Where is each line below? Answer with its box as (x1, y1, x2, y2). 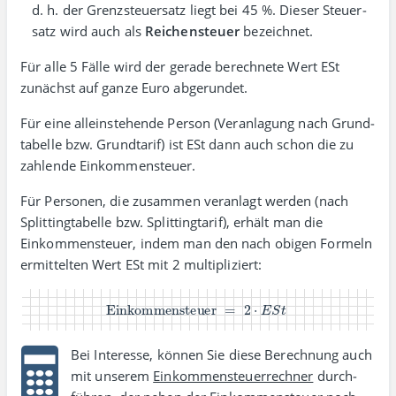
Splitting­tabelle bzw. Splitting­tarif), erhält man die (20, 213, 324, 232)
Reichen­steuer (144, 22, 240, 41)
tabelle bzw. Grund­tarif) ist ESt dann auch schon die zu (20, 135, 354, 154)
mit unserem (71, 366, 154, 385)
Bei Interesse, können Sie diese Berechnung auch (71, 345, 372, 363)
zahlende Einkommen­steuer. (20, 156, 196, 175)
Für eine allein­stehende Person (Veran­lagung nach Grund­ (20, 114, 376, 133)
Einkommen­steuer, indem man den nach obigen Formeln (20, 234, 373, 253)
